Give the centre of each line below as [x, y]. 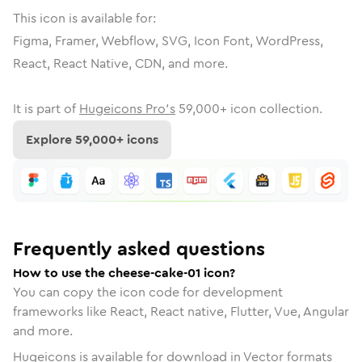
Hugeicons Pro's [127, 109]
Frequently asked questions [139, 248]
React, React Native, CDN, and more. [120, 63]
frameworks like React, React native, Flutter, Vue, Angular [181, 311]
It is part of [44, 109]
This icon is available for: [84, 18]
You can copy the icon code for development [148, 292]
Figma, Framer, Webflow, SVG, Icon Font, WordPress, [168, 41]
